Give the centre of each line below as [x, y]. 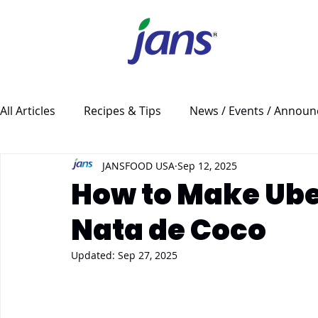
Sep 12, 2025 [207, 165]
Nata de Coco [169, 230]
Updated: [94, 255]
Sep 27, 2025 [148, 255]
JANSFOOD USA [138, 165]
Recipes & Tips [122, 111]
